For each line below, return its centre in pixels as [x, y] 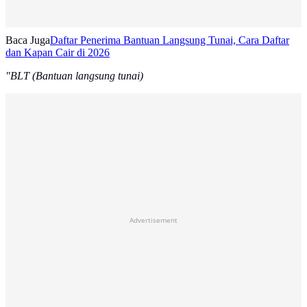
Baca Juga [28, 40]
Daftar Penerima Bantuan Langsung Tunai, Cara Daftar [170, 40]
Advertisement [153, 220]
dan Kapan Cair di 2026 [58, 53]
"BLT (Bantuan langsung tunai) [74, 76]
